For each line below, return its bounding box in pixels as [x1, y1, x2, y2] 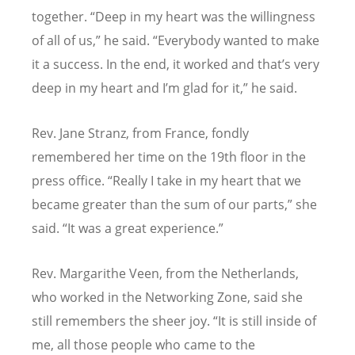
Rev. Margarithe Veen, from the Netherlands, [32, 264, 299, 282]
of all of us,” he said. [32, 31, 153, 49]
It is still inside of [218, 311, 316, 330]
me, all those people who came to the [32, 335, 255, 353]
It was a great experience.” [67, 219, 223, 237]
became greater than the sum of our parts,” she [32, 195, 317, 213]
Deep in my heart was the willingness [95, 7, 315, 25]
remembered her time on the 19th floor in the [32, 147, 306, 166]
